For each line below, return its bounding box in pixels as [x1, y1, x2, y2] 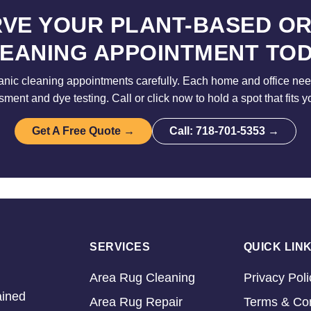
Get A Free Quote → [32, 125, 135, 137]
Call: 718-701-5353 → [169, 125, 279, 137]
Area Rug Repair [90, 295, 183, 309]
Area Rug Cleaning [90, 271, 195, 285]
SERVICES [90, 241, 150, 253]
